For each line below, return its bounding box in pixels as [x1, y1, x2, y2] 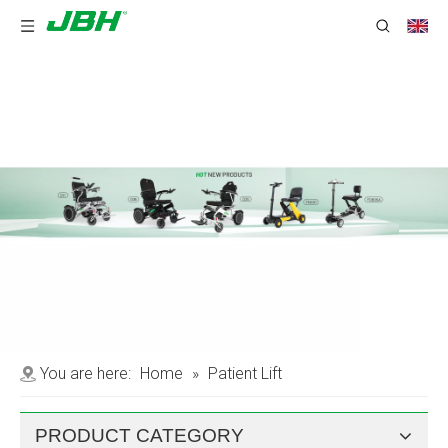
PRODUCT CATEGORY [35, 425, 244, 446]
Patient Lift [208, 364, 282, 383]
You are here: [40, 364, 131, 383]
